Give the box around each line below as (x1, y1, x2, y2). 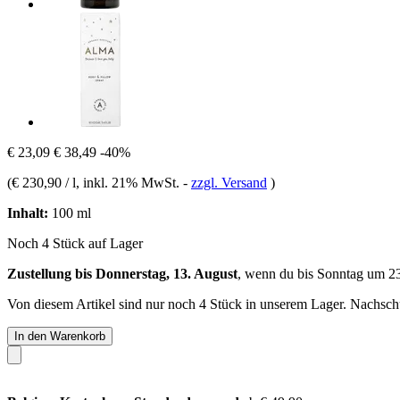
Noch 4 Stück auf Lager (7, 235, 143, 251)
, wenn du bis (237, 265, 317, 281)
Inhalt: (7, 204, 48, 221)
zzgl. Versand (191, 174, 267, 190)
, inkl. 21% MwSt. (76, 174, 183, 190)
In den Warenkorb (14, 329, 105, 343)
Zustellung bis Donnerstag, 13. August (7, 265, 237, 281)
